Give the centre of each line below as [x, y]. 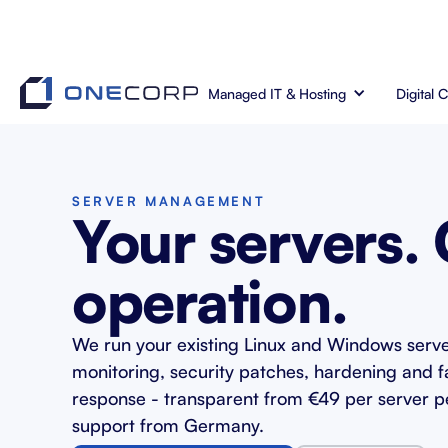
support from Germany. [168, 425]
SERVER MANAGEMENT [169, 201]
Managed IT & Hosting [276, 93]
